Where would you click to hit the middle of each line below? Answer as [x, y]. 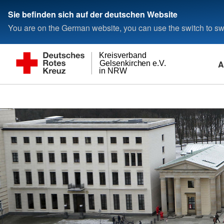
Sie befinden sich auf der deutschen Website [93, 14]
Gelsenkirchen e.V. [133, 63]
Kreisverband [123, 55]
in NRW [113, 71]
